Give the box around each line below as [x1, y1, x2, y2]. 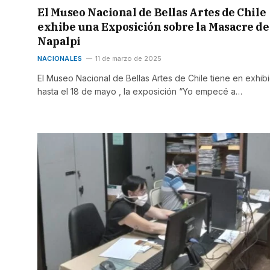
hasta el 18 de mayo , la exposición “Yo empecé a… [37, 86, 242, 97]
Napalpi [37, 34, 81, 49]
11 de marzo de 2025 [95, 54, 162, 63]
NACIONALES [37, 54, 83, 63]
